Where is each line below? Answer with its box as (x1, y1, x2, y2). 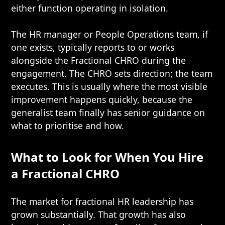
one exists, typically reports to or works (11, 41, 175, 53)
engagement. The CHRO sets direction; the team (11, 67, 213, 79)
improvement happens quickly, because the (11, 93, 193, 105)
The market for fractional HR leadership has (11, 195, 194, 207)
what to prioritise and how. (11, 120, 125, 132)
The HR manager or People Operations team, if (11, 28, 208, 40)
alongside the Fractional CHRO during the (11, 54, 186, 66)
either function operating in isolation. (11, 2, 169, 14)
